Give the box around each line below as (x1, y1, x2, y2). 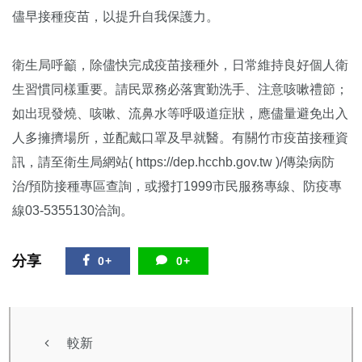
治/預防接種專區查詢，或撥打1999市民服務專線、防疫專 (12, 179, 342, 193)
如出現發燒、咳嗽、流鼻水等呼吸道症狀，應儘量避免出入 (12, 106, 348, 120)
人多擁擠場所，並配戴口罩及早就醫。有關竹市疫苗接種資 (12, 130, 348, 145)
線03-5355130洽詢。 (12, 203, 133, 217)
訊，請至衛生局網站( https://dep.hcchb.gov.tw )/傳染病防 (12, 154, 335, 169)
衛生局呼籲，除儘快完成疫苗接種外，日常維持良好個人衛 (12, 57, 348, 72)
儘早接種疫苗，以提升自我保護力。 (12, 9, 219, 23)
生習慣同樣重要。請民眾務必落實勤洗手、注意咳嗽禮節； (12, 82, 348, 96)
